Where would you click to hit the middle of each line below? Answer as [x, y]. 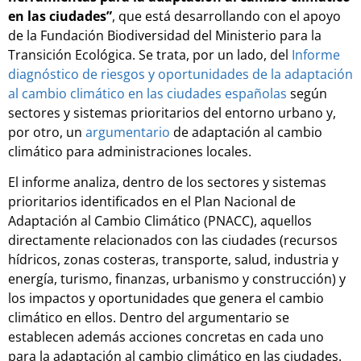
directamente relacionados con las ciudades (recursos [173, 241]
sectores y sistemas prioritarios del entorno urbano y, [172, 112]
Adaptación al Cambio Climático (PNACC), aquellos [160, 221]
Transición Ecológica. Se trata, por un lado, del [150, 54]
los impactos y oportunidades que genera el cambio [166, 299]
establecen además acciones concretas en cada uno [166, 337]
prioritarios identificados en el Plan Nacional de [152, 202]
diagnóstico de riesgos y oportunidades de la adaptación [180, 74]
